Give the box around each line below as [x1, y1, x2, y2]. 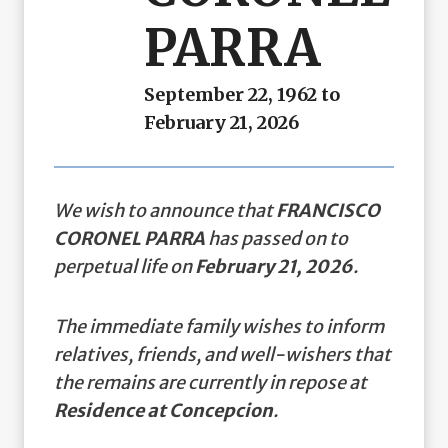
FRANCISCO [276, 198, 380, 222]
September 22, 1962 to [144, 82, 340, 106]
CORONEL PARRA [54, 226, 205, 250]
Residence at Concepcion [54, 398, 273, 422]
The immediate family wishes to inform [54, 314, 384, 338]
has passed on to [205, 226, 348, 250]
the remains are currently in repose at [54, 370, 367, 394]
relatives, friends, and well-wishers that [54, 342, 391, 366]
